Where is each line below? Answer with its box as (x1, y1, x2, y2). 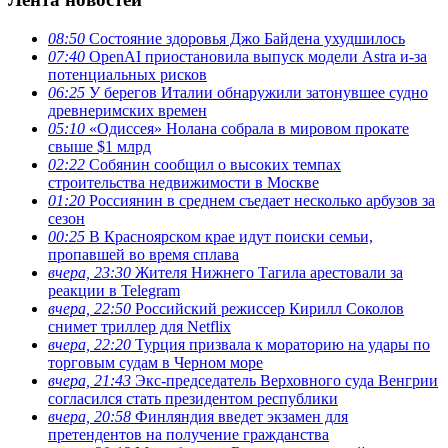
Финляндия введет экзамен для (131, 407, 348, 425)
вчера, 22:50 (48, 299, 131, 317)
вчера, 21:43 (48, 371, 131, 389)
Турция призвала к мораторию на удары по (131, 335, 430, 353)
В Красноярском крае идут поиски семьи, (85, 227, 373, 245)
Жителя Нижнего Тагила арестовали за (131, 263, 403, 281)
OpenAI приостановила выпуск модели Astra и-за (85, 47, 427, 65)
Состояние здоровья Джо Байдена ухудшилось (85, 29, 405, 47)
